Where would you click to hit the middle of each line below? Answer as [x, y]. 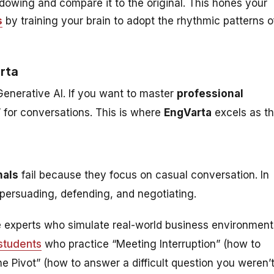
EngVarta [188, 112]
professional [210, 93]
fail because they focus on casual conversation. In [144, 175]
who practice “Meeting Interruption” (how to [151, 244]
